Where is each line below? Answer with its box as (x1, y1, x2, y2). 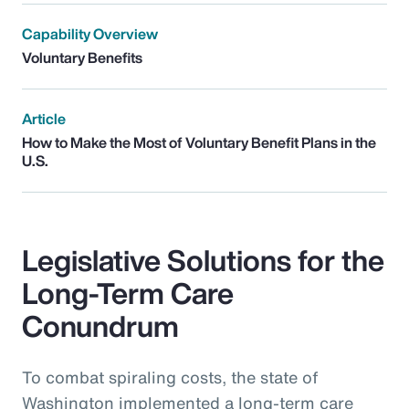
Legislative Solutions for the (22, 237, 384, 282)
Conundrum (22, 303, 179, 348)
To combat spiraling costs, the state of (22, 364, 318, 389)
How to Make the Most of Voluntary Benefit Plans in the (22, 131, 376, 153)
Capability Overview (22, 22, 158, 45)
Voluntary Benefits (22, 46, 142, 68)
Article (22, 107, 66, 130)
